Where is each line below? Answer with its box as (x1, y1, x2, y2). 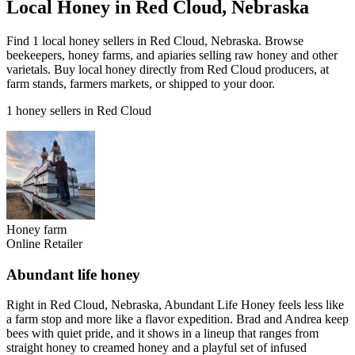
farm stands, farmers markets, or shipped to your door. (6, 76, 275, 90)
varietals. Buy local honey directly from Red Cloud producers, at (6, 62, 329, 76)
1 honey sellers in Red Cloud (6, 103, 151, 117)
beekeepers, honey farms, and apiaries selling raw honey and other (6, 48, 338, 62)
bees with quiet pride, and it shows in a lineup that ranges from (6, 326, 319, 341)
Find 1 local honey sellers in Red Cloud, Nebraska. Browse (6, 33, 303, 48)
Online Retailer (6, 236, 82, 250)
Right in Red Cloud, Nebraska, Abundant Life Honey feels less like (6, 298, 344, 312)
